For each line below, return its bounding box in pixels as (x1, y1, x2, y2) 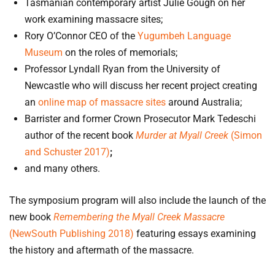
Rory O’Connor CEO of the (25, 30, 137, 42)
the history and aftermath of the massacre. (9, 244, 194, 257)
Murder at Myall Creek (136, 130, 231, 142)
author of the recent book (25, 130, 136, 142)
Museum (25, 47, 63, 59)
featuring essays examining (134, 228, 256, 240)
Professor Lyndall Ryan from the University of (25, 63, 220, 76)
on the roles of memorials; (63, 47, 177, 59)
